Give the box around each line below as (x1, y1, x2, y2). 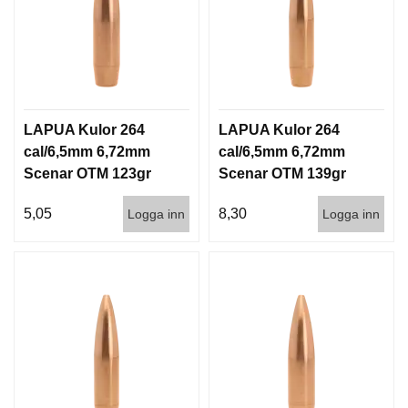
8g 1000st (24, 187, 90, 203)
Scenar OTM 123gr (24, 165, 151, 181)
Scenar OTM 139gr (219, 165, 346, 181)
